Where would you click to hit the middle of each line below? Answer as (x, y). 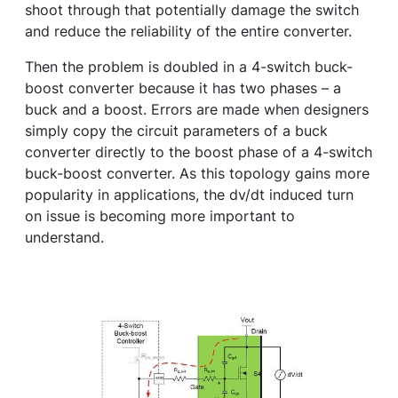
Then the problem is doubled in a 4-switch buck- (189, 67)
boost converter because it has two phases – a (183, 88)
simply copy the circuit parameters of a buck (176, 131)
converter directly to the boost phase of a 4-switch (199, 152)
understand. (64, 237)
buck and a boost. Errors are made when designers (197, 109)
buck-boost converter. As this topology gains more (197, 173)
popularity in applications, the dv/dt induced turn (189, 195)
